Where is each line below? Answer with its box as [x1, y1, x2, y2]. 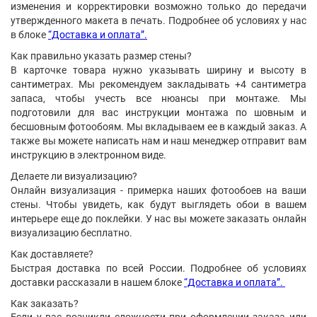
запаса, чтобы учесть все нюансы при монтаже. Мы [11, 93, 306, 104]
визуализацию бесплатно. [11, 227, 134, 238]
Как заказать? [11, 298, 79, 309]
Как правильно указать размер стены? [11, 50, 192, 62]
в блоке [11, 29, 48, 40]
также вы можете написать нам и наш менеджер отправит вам [11, 135, 306, 146]
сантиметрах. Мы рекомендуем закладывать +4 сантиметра [11, 79, 306, 90]
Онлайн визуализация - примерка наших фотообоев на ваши [11, 185, 306, 196]
